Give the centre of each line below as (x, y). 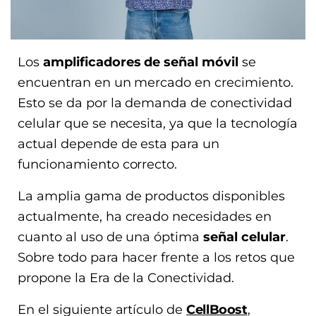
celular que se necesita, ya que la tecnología (158, 124)
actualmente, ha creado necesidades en (145, 217)
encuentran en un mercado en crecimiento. (156, 83)
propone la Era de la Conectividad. (126, 278)
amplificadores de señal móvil (141, 62)
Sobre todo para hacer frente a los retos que (156, 258)
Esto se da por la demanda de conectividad (155, 103)
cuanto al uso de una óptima (111, 237)
